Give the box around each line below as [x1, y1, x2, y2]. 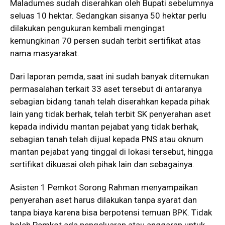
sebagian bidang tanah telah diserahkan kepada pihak [10, 96, 209, 106]
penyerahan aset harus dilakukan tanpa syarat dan [10, 195, 197, 205]
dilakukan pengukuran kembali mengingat [10, 23, 165, 33]
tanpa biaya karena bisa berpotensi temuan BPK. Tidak [10, 207, 212, 217]
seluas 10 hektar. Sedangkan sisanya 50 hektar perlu [10, 11, 206, 21]
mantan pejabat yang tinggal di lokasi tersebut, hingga [10, 147, 213, 157]
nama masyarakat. [10, 48, 79, 58]
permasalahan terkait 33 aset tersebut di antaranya [10, 84, 202, 94]
